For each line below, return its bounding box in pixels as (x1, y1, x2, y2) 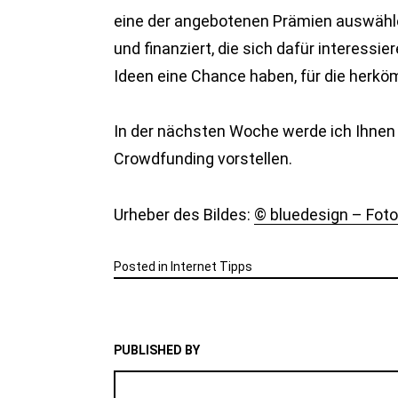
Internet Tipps (171, 259, 252, 275)
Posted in (114, 259, 171, 275)
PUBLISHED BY (114, 343, 200, 358)
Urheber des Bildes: (114, 204, 254, 224)
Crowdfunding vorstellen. (114, 149, 292, 169)
